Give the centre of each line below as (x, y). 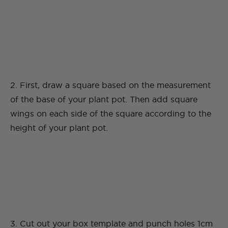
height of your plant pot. (59, 128)
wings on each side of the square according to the (111, 114)
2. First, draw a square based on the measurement (110, 85)
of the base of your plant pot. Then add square (104, 99)
